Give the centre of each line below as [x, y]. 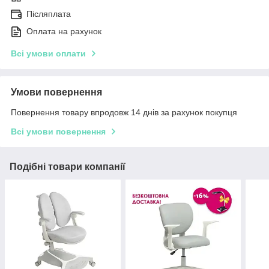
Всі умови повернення [58, 132]
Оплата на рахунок [64, 32]
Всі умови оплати [48, 54]
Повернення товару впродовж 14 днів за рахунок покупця [124, 113]
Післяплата [49, 14]
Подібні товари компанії [68, 167]
